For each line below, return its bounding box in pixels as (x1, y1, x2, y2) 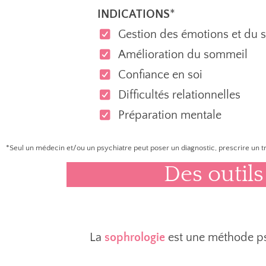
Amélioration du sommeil (118, 48, 248, 61)
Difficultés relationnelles (118, 88, 240, 102)
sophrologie (104, 231, 165, 244)
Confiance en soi (118, 68, 202, 81)
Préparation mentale (118, 109, 221, 122)
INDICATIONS (97, 8, 170, 21)
